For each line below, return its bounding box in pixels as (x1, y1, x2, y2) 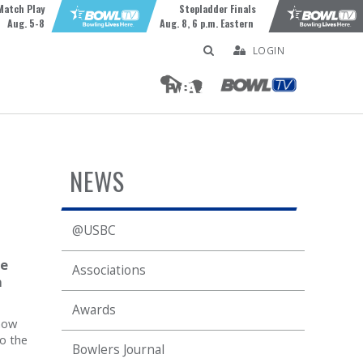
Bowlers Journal (72, 341, 164, 358)
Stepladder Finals (178, 2, 256, 15)
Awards (72, 301, 116, 318)
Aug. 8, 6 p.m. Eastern (159, 16, 256, 30)
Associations (72, 262, 146, 279)
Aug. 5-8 (6, 16, 45, 30)
